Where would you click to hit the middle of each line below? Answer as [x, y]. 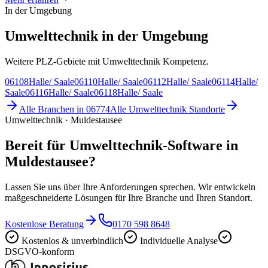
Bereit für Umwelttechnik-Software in [121, 145]
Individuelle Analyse [179, 240]
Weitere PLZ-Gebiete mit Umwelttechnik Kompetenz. [107, 61]
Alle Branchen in [53, 109]
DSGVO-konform [39, 251]
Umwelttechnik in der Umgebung [106, 36]
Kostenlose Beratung [44, 224]
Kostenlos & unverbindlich [72, 240]
